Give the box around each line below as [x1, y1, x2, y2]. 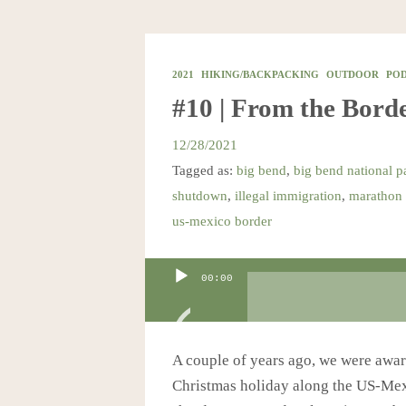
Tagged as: [171, 161, 237, 178]
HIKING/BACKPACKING [200, 68, 319, 80]
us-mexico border [171, 212, 272, 228]
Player [144, 285, 185, 304]
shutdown [171, 187, 227, 203]
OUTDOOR [325, 68, 379, 80]
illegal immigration [234, 187, 342, 203]
